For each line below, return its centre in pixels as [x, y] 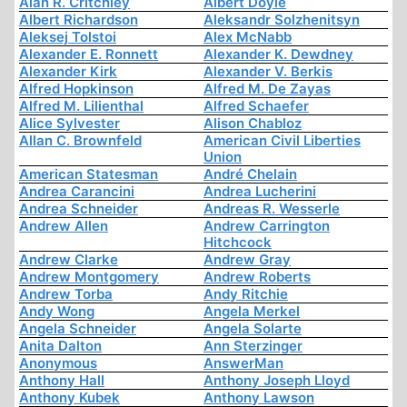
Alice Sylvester [69, 124]
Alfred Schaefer [256, 106]
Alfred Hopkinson [76, 89]
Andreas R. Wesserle [272, 209]
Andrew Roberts [257, 277]
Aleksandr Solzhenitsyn [282, 20]
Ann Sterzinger [253, 346]
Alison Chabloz [253, 124]
